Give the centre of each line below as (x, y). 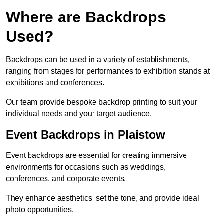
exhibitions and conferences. (55, 83)
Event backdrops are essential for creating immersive (96, 155)
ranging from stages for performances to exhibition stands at (108, 71)
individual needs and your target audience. (79, 114)
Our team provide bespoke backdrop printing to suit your (101, 102)
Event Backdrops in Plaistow (85, 135)
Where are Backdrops (86, 17)
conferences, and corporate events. (66, 179)
